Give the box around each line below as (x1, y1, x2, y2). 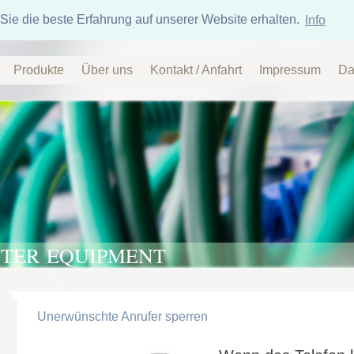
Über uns (81, 63, 133, 77)
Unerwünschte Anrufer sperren (36, 309, 208, 323)
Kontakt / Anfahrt (150, 63, 242, 77)
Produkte (13, 63, 64, 77)
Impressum (259, 63, 321, 77)
